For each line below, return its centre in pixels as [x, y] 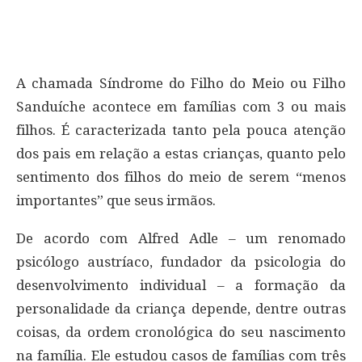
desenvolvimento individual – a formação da [181, 285]
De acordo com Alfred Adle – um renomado [181, 238]
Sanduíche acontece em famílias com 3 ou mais [181, 106]
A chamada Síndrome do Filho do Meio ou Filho [181, 83]
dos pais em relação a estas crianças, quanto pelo [181, 153]
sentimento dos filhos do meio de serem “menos [181, 177]
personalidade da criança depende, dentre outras [181, 308]
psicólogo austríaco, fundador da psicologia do [181, 261]
